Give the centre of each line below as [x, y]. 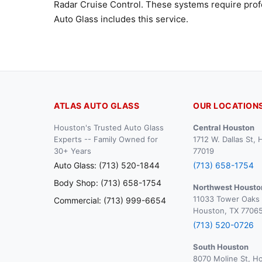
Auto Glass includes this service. [121, 19]
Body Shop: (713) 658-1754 [108, 183]
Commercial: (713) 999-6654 [110, 200]
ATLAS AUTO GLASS [96, 106]
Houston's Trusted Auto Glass [109, 127]
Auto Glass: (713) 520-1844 [107, 165]
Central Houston [224, 127]
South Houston [221, 247]
